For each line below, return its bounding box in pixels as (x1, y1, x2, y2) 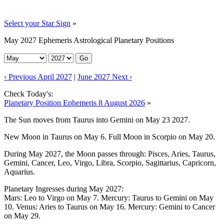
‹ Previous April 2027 (4, 72, 72, 81)
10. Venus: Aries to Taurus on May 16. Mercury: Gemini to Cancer (4, 202, 215, 211)
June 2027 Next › (77, 72, 132, 81)
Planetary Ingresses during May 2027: (4, 184, 123, 193)
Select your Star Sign (4, 18, 70, 27)
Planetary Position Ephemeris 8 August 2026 (4, 98, 145, 107)
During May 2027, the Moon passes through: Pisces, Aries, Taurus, (4, 149, 215, 158)
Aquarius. (4, 167, 35, 176)
